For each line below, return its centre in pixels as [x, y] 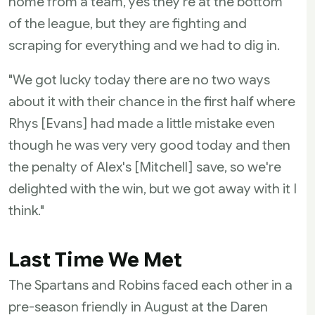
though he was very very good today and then [149, 145]
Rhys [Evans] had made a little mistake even [142, 123]
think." [26, 210]
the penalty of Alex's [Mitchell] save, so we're [145, 167]
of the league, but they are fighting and [128, 23]
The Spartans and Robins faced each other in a [150, 285]
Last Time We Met [95, 260]
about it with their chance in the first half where [152, 101]
